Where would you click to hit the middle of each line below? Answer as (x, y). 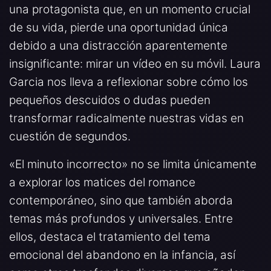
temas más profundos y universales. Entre (121, 218)
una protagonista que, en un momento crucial (130, 9)
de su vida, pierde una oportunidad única (119, 27)
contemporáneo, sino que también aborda (121, 200)
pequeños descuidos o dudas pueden (110, 100)
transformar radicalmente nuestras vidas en (126, 118)
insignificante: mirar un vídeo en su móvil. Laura (135, 64)
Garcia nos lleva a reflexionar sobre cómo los (129, 82)
